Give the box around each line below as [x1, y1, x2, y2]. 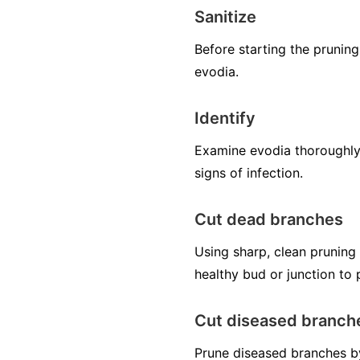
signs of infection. [194, 165, 303, 182]
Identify [194, 108, 256, 129]
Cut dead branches [194, 210, 343, 230]
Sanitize [194, 7, 256, 27]
